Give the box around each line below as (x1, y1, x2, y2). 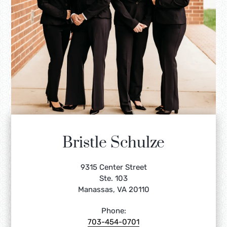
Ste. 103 (99, 174, 128, 183)
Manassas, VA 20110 (78, 185, 149, 195)
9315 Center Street (80, 163, 147, 172)
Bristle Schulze (62, 133, 165, 153)
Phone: (101, 206, 126, 216)
